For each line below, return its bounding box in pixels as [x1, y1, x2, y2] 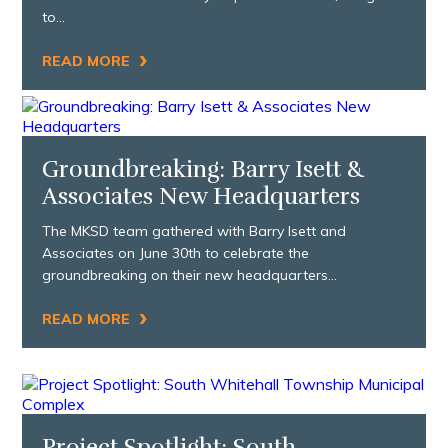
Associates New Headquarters [42, 181, 361, 211]
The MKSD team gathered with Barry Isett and [42, 221, 347, 240]
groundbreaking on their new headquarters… [42, 265, 338, 284]
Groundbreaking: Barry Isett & [42, 154, 366, 184]
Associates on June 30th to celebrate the [42, 243, 310, 262]
